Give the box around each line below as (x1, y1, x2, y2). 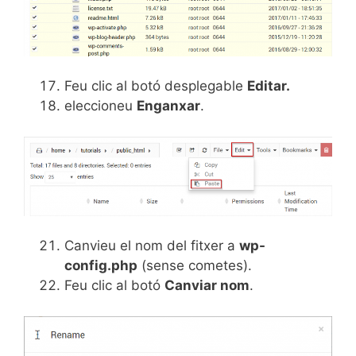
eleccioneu (64, 98, 137, 114)
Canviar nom (164, 277, 250, 294)
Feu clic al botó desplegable (64, 78, 247, 95)
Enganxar (137, 98, 200, 114)
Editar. (247, 78, 290, 95)
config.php (64, 257, 137, 274)
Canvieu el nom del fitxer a (64, 238, 239, 254)
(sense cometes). (137, 257, 252, 274)
